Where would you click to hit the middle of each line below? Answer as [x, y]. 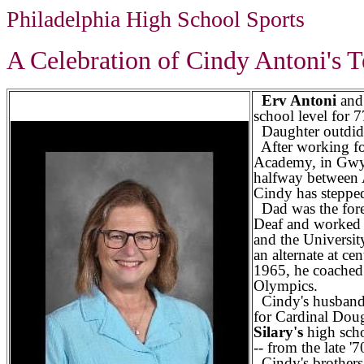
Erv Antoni [299, 100]
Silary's [278, 332]
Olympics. [286, 286]
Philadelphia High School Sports [156, 19]
